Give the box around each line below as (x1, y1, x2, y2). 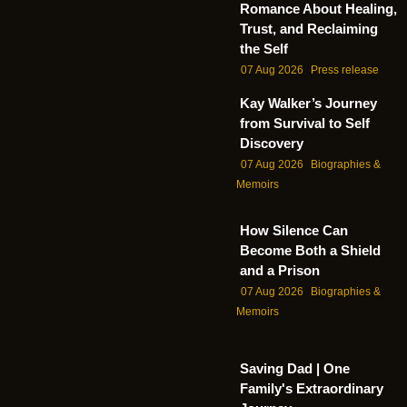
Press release (311, 64, 379, 77)
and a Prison (240, 263, 320, 279)
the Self (240, 41, 288, 57)
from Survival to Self (240, 114, 370, 131)
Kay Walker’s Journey (240, 94, 377, 111)
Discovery (240, 134, 303, 151)
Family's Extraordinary (240, 380, 383, 396)
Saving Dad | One (240, 360, 350, 376)
